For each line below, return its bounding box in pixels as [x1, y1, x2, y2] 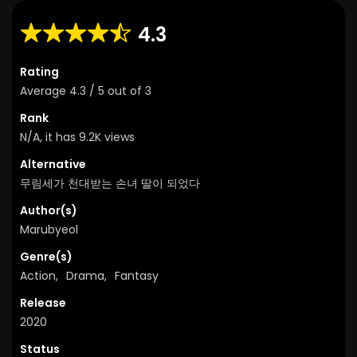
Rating [20, 63, 59, 80]
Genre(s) [20, 248, 73, 265]
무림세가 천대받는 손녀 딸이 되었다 [20, 175, 200, 191]
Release [20, 294, 66, 311]
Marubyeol [20, 221, 78, 237]
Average [20, 82, 69, 99]
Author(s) [20, 202, 77, 218]
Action [20, 267, 56, 284]
